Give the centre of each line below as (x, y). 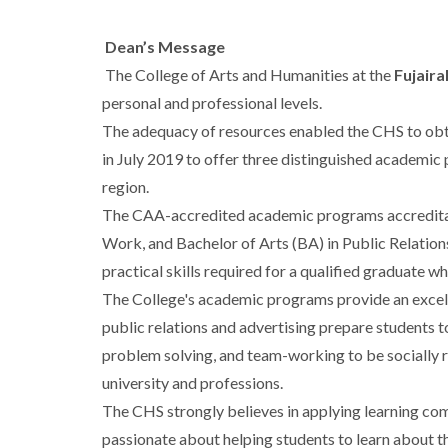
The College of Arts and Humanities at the (248, 75)
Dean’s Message (165, 47)
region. (125, 187)
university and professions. (192, 383)
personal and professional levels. (212, 103)
